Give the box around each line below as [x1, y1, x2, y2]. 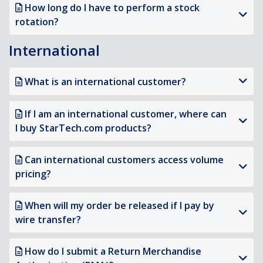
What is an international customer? [25, 75, 186, 88]
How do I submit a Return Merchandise [25, 245, 201, 258]
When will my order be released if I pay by [25, 199, 214, 213]
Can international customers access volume [25, 153, 224, 167]
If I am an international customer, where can [25, 107, 227, 121]
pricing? [15, 167, 51, 181]
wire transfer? [15, 213, 81, 227]
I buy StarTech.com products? [15, 122, 151, 135]
